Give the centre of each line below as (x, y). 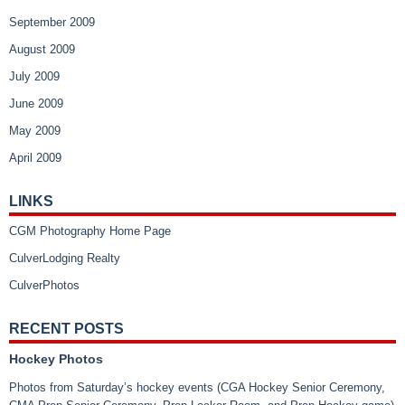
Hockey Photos (56, 358)
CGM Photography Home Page (90, 231)
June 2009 (36, 103)
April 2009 (35, 157)
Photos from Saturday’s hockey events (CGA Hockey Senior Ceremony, (197, 387)
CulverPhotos (44, 285)
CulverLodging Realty (65, 258)
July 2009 (34, 76)
